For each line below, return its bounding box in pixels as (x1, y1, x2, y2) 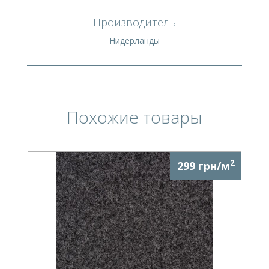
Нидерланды (109, 34, 160, 46)
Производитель (93, 14, 176, 29)
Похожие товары (67, 105, 202, 128)
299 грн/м (177, 158, 230, 173)
